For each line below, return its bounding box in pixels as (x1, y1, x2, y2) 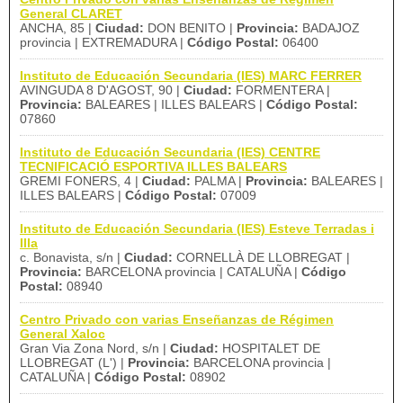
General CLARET (20, 6, 122, 21)
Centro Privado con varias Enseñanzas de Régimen (20, 312, 334, 327)
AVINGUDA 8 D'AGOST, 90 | (20, 83, 184, 97)
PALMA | (191, 174, 246, 188)
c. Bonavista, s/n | (20, 250, 124, 264)
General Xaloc (20, 327, 105, 341)
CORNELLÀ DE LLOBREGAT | (173, 250, 350, 264)
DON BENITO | (144, 21, 237, 35)
